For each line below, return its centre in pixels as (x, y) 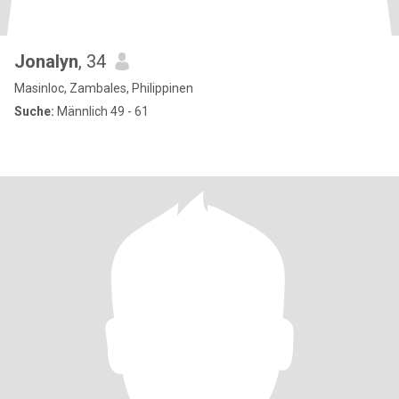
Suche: (34, 111)
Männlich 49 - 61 (102, 111)
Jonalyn (46, 61)
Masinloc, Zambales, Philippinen (104, 88)
